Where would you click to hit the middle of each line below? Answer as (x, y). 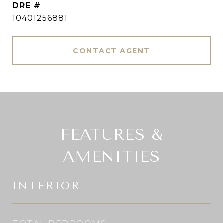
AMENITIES (111, 157)
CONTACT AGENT (111, 51)
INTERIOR (47, 186)
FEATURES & (111, 135)
